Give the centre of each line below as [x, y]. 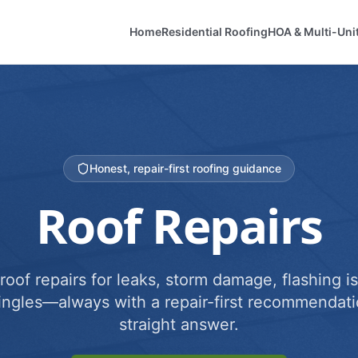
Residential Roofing [215, 32]
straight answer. [179, 324]
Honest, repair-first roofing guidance [185, 168]
